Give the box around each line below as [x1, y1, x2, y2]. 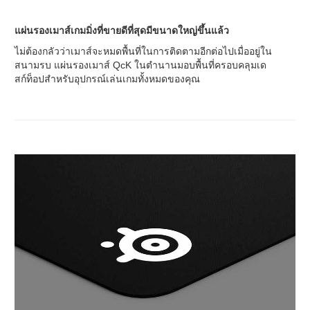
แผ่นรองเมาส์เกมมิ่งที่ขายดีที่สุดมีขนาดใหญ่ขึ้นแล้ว [15, 24, 229, 36]
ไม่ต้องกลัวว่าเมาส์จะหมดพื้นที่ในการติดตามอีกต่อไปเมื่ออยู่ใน [15, 45, 272, 57]
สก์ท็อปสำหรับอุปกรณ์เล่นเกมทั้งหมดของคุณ [15, 73, 200, 84]
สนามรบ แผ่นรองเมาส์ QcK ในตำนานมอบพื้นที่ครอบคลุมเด [15, 59, 266, 71]
